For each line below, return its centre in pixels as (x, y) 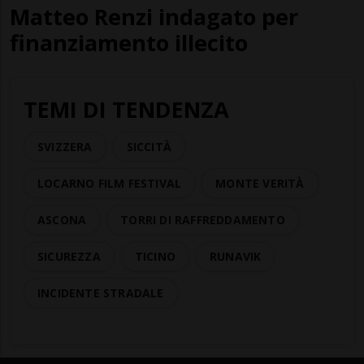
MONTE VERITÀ (260, 183)
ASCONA (62, 219)
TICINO (155, 256)
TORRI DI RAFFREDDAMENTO (203, 219)
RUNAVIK (236, 256)
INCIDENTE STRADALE (101, 292)
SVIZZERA (65, 146)
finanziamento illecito (129, 42)
